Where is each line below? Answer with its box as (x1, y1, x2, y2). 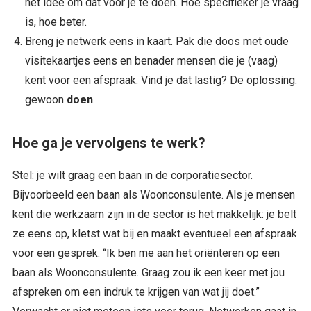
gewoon (24, 92, 67, 106)
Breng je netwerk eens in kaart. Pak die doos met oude (24, 34, 289, 48)
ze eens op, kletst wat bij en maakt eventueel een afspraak (12, 226, 297, 240)
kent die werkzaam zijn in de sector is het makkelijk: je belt (12, 207, 296, 221)
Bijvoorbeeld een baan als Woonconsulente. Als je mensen (12, 187, 295, 201)
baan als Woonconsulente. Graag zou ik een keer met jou (12, 265, 285, 279)
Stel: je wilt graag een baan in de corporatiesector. (12, 168, 253, 182)
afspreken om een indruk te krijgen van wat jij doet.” (12, 285, 260, 299)
